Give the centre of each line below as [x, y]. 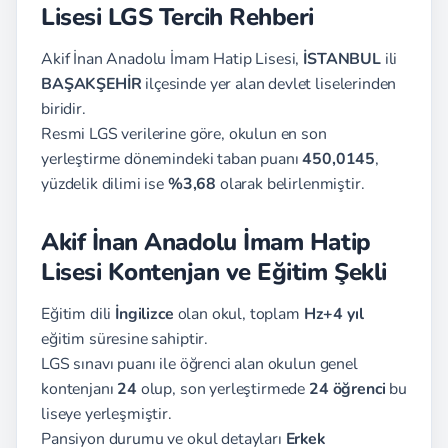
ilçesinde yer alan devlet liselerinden [269, 84]
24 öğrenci [347, 389]
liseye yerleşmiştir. [106, 414]
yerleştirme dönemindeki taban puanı [172, 159]
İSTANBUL [342, 59]
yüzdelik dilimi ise [104, 184]
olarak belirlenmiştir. [290, 184]
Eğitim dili [78, 314]
